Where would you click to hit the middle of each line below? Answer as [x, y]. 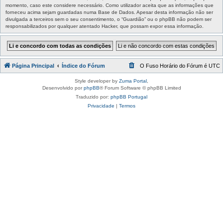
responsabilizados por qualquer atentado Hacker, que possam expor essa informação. [105, 26]
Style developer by [97, 81]
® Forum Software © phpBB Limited [140, 88]
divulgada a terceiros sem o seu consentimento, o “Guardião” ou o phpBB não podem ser [109, 19]
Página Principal [33, 66]
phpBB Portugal [129, 97]
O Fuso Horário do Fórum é [174, 66]
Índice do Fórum [83, 66]
